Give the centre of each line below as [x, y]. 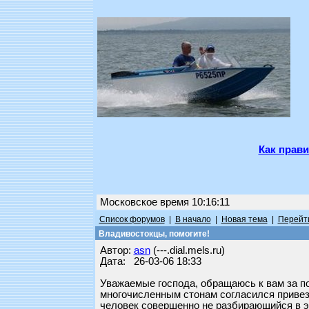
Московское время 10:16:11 [165, 202]
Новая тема [244, 219]
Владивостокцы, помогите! [153, 234]
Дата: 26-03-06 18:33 [150, 261]
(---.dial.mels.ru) [187, 250]
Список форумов [132, 219]
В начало [193, 219]
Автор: [117, 250]
